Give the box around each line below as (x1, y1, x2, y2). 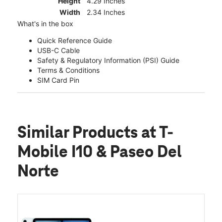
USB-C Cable (37, 46, 80, 55)
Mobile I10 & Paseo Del (17, 144, 182, 162)
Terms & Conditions (37, 66, 100, 75)
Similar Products (17, 124, 141, 143)
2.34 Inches (87, 8, 125, 17)
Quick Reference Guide (37, 36, 112, 45)
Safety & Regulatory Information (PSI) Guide (37, 56, 179, 65)
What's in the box (17, 19, 73, 28)
